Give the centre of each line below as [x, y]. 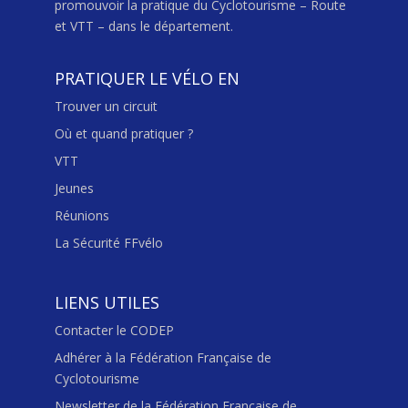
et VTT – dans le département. [143, 25]
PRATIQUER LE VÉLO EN [147, 79]
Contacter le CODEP [114, 331]
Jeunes [74, 189]
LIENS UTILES [107, 303]
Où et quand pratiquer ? [123, 134]
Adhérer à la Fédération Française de [163, 358]
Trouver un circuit [106, 107]
